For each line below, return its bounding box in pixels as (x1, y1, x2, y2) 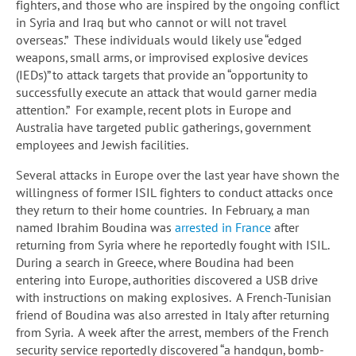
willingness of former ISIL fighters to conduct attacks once (16, 184, 333, 201)
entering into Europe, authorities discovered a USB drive (16, 272, 318, 288)
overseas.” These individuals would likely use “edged (16, 32, 302, 48)
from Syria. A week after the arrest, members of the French (16, 324, 329, 341)
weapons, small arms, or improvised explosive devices (16, 49, 308, 66)
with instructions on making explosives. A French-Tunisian (16, 289, 331, 306)
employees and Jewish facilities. (16, 137, 188, 153)
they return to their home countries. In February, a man (16, 202, 310, 219)
